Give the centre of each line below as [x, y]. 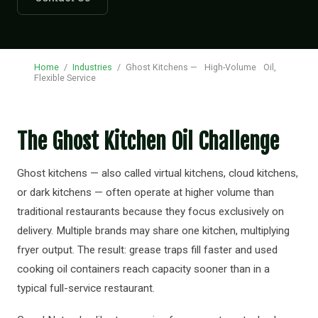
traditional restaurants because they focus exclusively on [150, 212]
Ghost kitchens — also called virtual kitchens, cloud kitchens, [158, 173]
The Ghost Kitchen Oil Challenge [148, 142]
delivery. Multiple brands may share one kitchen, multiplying [153, 231]
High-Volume [230, 67]
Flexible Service [65, 78]
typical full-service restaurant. [86, 288]
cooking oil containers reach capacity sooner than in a [143, 269]
